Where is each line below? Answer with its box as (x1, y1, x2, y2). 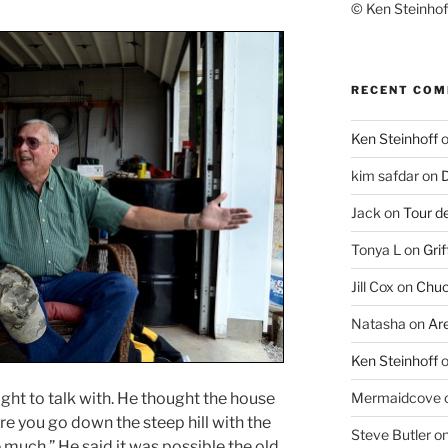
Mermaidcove (350, 389, 441, 407)
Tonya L (350, 241, 401, 259)
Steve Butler (350, 426, 431, 444)
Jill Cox (350, 278, 394, 296)
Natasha (350, 315, 406, 333)
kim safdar (350, 167, 419, 185)
